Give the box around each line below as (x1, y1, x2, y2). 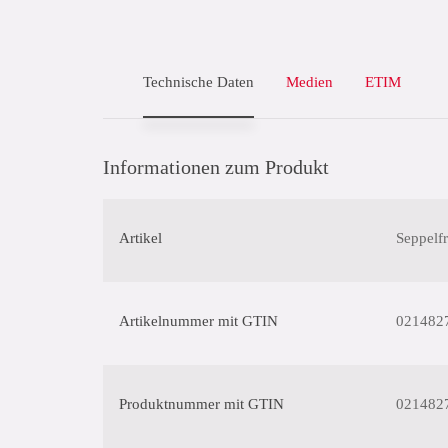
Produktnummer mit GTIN (119, 396, 284, 412)
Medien (286, 74, 333, 90)
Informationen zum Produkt (103, 156, 329, 178)
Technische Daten (143, 74, 254, 90)
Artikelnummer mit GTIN (119, 313, 278, 329)
